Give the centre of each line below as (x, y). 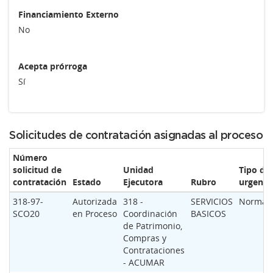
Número (30, 158)
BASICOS (208, 214)
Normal (254, 201)
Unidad (138, 170)
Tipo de (254, 170)
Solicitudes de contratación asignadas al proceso (136, 136)
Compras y (145, 238)
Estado (87, 182)
